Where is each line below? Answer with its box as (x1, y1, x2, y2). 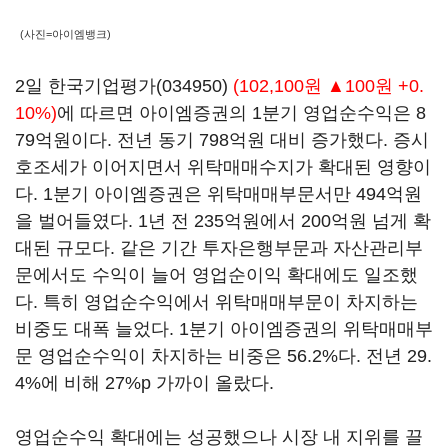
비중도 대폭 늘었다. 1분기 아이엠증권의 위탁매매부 (15, 319, 433, 339)
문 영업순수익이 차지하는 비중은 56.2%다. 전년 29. (15, 346, 432, 366)
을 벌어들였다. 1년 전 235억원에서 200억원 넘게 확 (15, 211, 431, 231)
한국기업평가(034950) (48, 76, 228, 96)
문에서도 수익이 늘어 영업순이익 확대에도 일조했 (15, 265, 418, 285)
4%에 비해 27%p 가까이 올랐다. (15, 373, 274, 393)
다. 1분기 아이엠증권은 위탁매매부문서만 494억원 (15, 184, 422, 204)
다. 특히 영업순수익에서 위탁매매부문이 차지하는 (15, 292, 418, 312)
